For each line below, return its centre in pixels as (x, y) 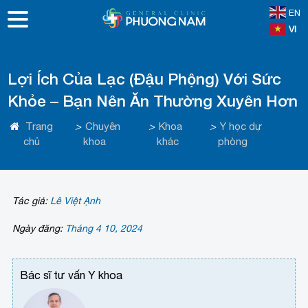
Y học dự (241, 126)
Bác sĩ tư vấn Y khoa (71, 275)
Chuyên (103, 126)
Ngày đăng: (39, 228)
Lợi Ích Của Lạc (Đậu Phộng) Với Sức (145, 79)
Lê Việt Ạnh (76, 201)
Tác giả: (32, 201)
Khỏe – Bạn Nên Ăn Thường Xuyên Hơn (153, 101)
